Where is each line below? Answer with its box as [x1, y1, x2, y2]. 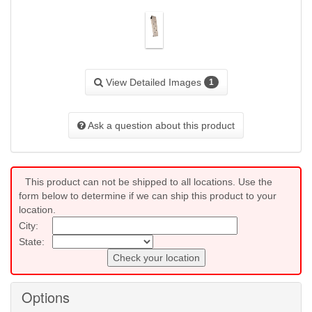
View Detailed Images [102, 77, 204, 88]
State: [19, 236, 45, 248]
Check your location [112, 252, 200, 264]
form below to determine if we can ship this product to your [19, 190, 276, 202]
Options [22, 287, 70, 308]
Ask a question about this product [86, 120, 235, 132]
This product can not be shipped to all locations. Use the [25, 176, 272, 188]
